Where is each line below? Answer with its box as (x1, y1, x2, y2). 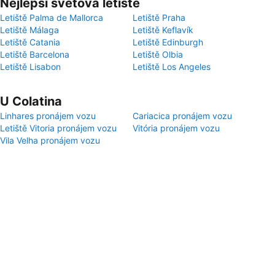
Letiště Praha (133, 12, 185, 23)
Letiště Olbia (133, 49, 183, 60)
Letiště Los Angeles (133, 61, 211, 72)
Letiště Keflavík (133, 25, 193, 35)
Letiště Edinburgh (133, 37, 203, 47)
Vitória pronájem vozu (133, 123, 220, 133)
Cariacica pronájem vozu (133, 110, 232, 121)
